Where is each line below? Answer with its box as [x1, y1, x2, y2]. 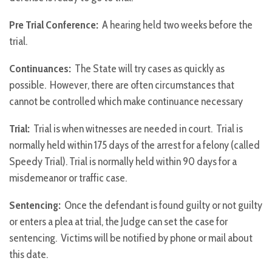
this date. [9, 248, 48, 262]
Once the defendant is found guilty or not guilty [61, 199, 262, 212]
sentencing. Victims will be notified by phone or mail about [9, 231, 253, 245]
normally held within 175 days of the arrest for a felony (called [9, 138, 260, 152]
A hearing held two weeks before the [100, 18, 253, 32]
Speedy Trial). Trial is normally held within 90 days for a [9, 155, 237, 169]
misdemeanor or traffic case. [9, 171, 127, 185]
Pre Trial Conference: [9, 18, 100, 32]
